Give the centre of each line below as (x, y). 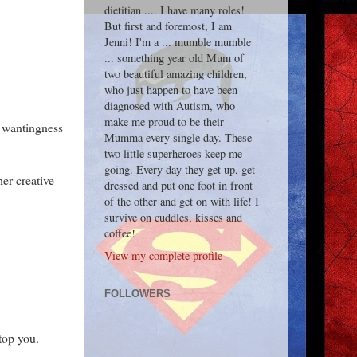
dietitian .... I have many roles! (175, 10)
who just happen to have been (171, 90)
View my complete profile (163, 255)
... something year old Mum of (174, 58)
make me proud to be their (164, 122)
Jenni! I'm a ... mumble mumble (178, 42)
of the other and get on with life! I (182, 202)
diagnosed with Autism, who (170, 106)
